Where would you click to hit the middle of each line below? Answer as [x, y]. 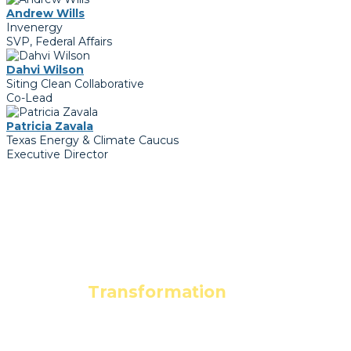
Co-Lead [29, 98]
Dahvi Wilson [45, 70]
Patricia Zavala [50, 127]
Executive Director [57, 155]
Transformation [157, 291]
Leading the [175, 276]
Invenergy [34, 28]
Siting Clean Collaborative [75, 84]
